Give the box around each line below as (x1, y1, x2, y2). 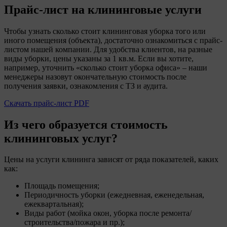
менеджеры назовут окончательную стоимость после (4, 72, 186, 81)
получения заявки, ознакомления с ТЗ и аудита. (4, 81, 168, 90)
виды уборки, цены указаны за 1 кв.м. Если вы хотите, (4, 54, 194, 63)
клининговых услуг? (4, 131, 118, 145)
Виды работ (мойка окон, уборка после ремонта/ (24, 209, 192, 218)
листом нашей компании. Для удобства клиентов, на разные (4, 45, 212, 54)
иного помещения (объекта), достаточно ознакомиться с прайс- (4, 35, 222, 45)
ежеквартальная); (24, 200, 84, 209)
